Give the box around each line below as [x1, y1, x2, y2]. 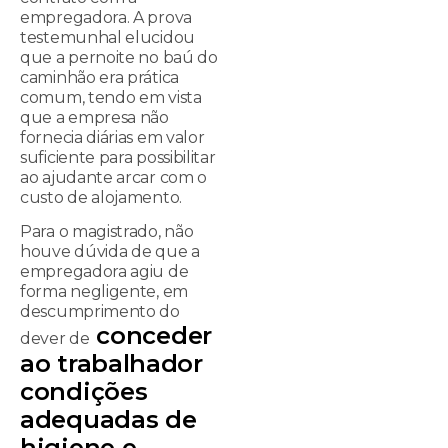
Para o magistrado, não [20, 222, 194, 242]
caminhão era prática [20, 67, 179, 87]
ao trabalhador [20, 349, 203, 379]
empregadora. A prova [20, 7, 192, 27]
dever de [20, 329, 90, 349]
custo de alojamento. [20, 187, 182, 207]
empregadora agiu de [20, 262, 189, 282]
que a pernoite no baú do [20, 47, 218, 67]
